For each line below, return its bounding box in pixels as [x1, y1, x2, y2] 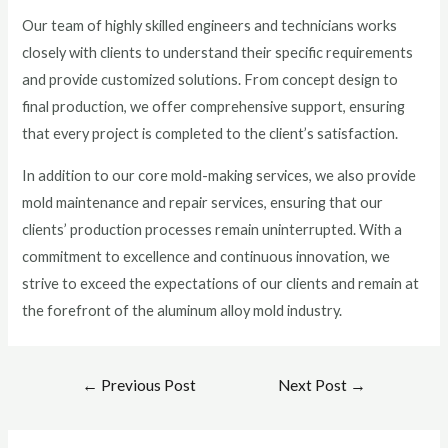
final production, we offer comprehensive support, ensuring [22, 98, 406, 116]
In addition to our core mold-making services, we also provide [22, 166, 417, 184]
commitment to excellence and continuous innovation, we [22, 247, 391, 265]
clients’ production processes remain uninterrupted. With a [22, 220, 403, 238]
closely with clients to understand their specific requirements [22, 44, 414, 62]
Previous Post [97, 376, 196, 395]
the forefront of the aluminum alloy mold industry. [22, 301, 343, 319]
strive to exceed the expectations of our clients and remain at [22, 274, 420, 292]
